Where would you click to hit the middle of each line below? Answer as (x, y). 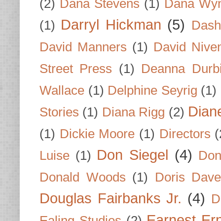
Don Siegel (132, 155)
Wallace (62, 90)
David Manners (83, 47)
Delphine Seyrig (152, 90)
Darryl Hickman (111, 24)
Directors (185, 133)
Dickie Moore (97, 133)
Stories (59, 112)
